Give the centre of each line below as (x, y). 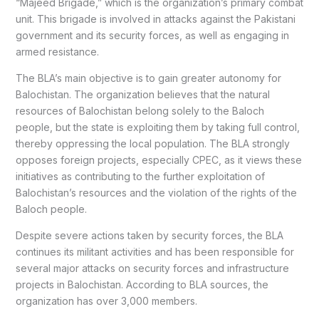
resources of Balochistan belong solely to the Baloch (140, 111)
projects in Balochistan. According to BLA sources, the (142, 285)
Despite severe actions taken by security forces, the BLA (149, 236)
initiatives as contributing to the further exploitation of (140, 177)
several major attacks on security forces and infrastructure (152, 268)
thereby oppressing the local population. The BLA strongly (152, 144)
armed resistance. (57, 52)
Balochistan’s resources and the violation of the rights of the (156, 193)
